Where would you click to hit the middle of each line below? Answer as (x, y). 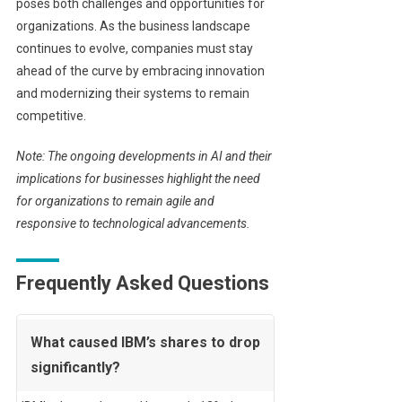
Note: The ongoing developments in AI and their (144, 157)
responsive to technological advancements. (133, 224)
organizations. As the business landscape (133, 26)
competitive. (51, 116)
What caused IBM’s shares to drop (145, 343)
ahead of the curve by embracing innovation (140, 71)
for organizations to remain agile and (115, 201)
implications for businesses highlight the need (138, 179)
